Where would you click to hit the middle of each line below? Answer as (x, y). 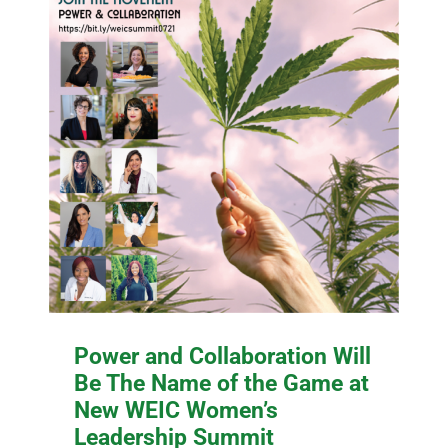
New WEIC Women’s (176, 409)
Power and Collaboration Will (223, 355)
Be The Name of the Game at (222, 382)
